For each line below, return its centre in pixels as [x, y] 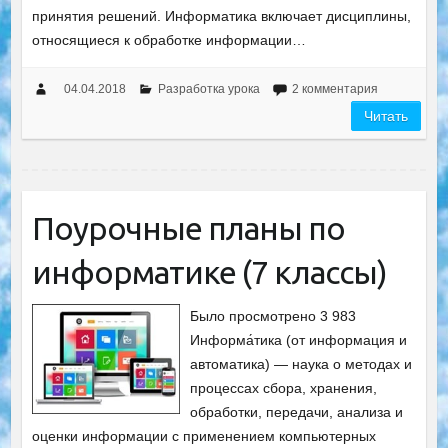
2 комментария [334, 89]
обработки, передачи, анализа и [297, 412]
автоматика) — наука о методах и [301, 364]
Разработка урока [208, 89]
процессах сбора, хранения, [284, 388]
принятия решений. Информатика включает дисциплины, [221, 16]
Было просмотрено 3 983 [273, 316]
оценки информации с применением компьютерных [203, 436]
